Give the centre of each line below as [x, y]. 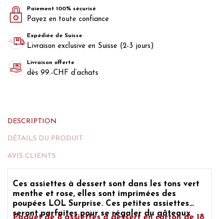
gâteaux [174, 214]
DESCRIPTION [32, 121]
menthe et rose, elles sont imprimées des [94, 194]
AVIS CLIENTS [32, 156]
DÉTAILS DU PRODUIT [45, 139]
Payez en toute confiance [68, 19]
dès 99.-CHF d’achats [63, 73]
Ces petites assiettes [146, 204]
